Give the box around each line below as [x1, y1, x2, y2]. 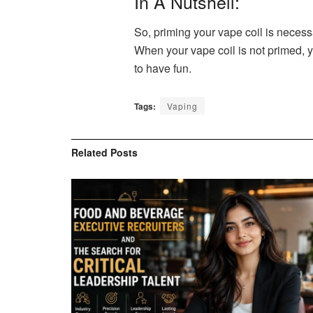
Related [71, 145, 108, 159]
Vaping [167, 99, 198, 112]
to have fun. [134, 59, 197, 76]
